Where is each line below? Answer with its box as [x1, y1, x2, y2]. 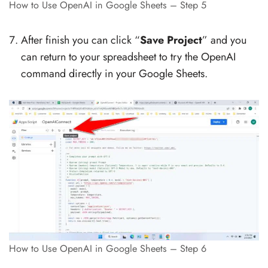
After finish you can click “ [21, 32, 140, 48]
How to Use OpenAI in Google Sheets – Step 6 [9, 242, 206, 256]
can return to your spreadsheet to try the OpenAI [21, 49, 236, 65]
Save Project [140, 32, 202, 48]
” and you [202, 32, 246, 48]
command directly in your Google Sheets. [21, 66, 208, 82]
